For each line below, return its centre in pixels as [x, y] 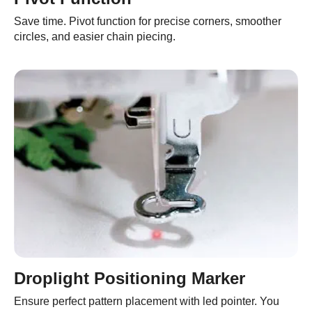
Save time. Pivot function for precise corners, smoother [148, 21]
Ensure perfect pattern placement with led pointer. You [147, 301]
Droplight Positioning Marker [130, 278]
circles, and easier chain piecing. [95, 36]
